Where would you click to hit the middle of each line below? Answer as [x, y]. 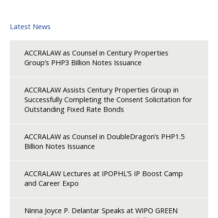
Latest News [30, 26]
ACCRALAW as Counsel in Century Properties [96, 52]
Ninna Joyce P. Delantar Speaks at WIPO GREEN [101, 210]
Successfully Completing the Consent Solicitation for [108, 99]
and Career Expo [52, 183]
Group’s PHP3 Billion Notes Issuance [83, 62]
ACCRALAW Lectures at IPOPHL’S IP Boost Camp [104, 173]
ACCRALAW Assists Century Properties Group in [101, 89]
